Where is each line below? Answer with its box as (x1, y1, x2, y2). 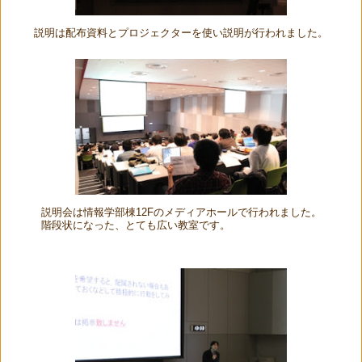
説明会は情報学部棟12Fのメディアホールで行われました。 (40, 207, 322, 219)
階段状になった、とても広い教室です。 (40, 220, 230, 232)
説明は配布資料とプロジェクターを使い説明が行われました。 (34, 27, 328, 39)
